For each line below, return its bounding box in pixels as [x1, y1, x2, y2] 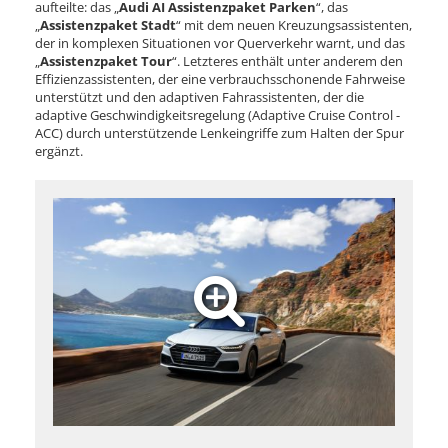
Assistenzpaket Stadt [40, 15, 176, 34]
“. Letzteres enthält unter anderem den [172, 51, 403, 70]
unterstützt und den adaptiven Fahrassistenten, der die [35, 87, 364, 106]
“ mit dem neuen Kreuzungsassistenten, [176, 15, 412, 34]
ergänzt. [35, 141, 83, 160]
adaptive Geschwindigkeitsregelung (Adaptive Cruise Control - [35, 105, 400, 124]
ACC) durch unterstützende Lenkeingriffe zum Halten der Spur [35, 123, 404, 142]
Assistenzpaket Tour [40, 51, 172, 70]
